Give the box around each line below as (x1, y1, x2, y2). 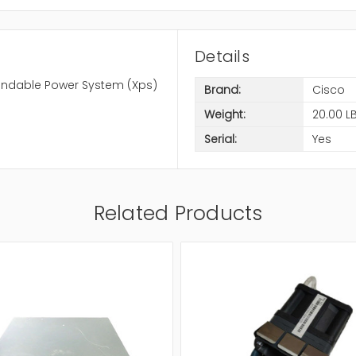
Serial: (203, 130, 237, 147)
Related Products (93, 199, 263, 228)
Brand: (203, 81, 241, 98)
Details (195, 45, 250, 68)
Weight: (203, 106, 246, 122)
